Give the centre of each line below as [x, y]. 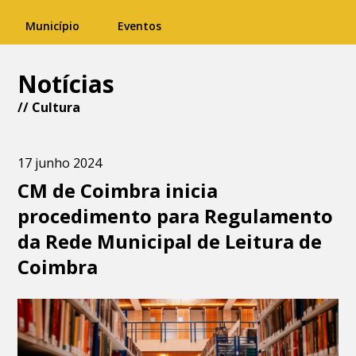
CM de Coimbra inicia [118, 190]
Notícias [66, 84]
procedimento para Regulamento [176, 216]
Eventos [139, 26]
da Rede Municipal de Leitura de [170, 241]
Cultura [56, 107]
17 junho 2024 [60, 163]
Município [52, 26]
